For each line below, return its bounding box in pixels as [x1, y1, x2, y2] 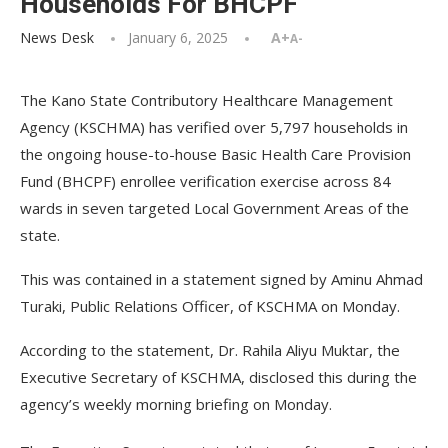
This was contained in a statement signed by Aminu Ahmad [20, 269, 423, 289]
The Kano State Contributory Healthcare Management [20, 90, 393, 110]
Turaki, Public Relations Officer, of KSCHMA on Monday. [20, 296, 400, 316]
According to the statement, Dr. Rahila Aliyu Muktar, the [20, 340, 400, 360]
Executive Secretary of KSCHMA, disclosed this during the [20, 367, 417, 387]
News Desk [20, 28, 94, 47]
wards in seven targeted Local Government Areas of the [20, 198, 409, 218]
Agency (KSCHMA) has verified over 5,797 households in [20, 117, 408, 137]
